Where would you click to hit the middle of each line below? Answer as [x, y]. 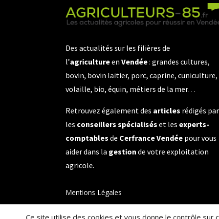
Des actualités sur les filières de [118, 48]
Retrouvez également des [109, 111]
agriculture [90, 62]
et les [168, 124]
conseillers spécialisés [117, 124]
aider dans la [87, 152]
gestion [123, 152]
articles [167, 111]
